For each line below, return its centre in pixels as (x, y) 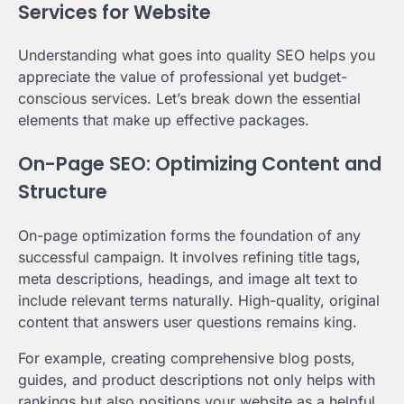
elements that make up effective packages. (164, 120)
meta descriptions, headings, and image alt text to (188, 278)
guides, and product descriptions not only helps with (197, 379)
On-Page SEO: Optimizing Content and (200, 164)
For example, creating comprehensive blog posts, (187, 358)
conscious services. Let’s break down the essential (189, 99)
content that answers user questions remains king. (188, 321)
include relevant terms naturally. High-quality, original (199, 300)
